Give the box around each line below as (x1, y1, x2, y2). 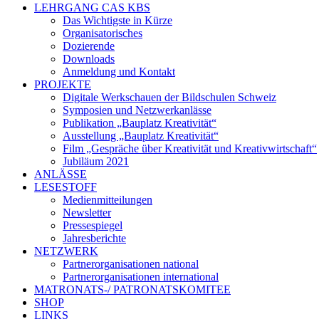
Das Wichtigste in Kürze (63, 14, 172, 26)
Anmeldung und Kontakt (63, 66, 175, 78)
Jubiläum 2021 (63, 155, 129, 167)
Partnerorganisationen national (63, 258, 199, 270)
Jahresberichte (63, 232, 126, 244)
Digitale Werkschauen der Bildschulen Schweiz (63, 91, 276, 103)
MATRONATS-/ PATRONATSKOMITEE (34, 283, 231, 296)
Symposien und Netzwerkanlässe (63, 104, 211, 116)
